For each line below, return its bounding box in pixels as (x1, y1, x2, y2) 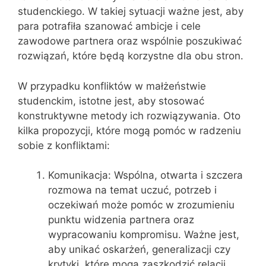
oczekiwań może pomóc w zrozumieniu (48, 199, 235, 211)
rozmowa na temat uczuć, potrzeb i (48, 184, 217, 196)
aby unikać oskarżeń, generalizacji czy (48, 243, 230, 255)
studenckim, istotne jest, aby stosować (18, 94, 204, 107)
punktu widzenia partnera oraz (48, 214, 194, 226)
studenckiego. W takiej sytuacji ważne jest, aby (18, 5, 243, 17)
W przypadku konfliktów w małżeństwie (18, 80, 206, 92)
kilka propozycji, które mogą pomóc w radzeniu (18, 124, 241, 137)
